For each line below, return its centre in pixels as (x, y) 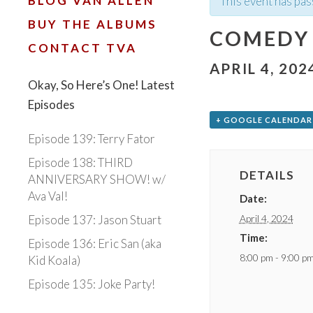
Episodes (51, 104)
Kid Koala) (54, 260)
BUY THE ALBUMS (93, 24)
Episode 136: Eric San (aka (95, 243)
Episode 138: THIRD (80, 162)
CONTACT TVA (82, 48)
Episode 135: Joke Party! (92, 284)
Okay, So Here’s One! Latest (101, 85)
